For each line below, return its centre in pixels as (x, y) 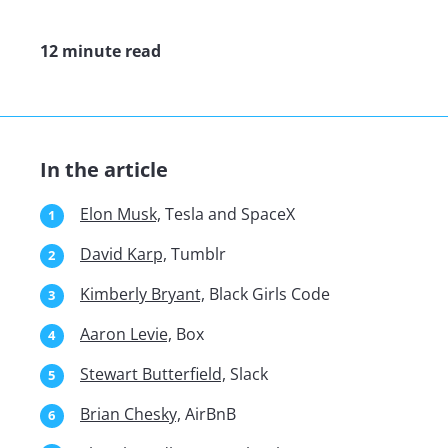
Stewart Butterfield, (153, 374)
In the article (104, 170)
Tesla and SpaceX (228, 214)
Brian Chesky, (130, 414)
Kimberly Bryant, (142, 294)
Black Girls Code (267, 294)
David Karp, (123, 254)
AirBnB (208, 414)
